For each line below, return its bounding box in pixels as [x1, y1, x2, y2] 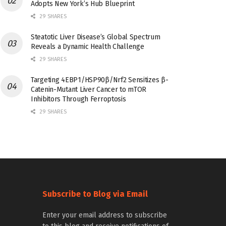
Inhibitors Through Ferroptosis [31, 95, 126, 103]
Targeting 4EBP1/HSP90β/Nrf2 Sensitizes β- [31, 76, 168, 84]
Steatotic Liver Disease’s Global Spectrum [31, 33, 160, 41]
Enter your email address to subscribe [42, 211, 167, 219]
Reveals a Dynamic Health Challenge [31, 42, 144, 51]
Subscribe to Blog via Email [42, 189, 148, 199]
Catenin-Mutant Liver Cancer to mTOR [31, 85, 147, 94]
